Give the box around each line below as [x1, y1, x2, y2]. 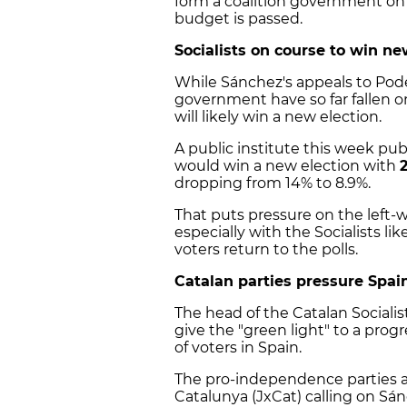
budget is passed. [174, 10, 303, 28]
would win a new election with [174, 157, 400, 175]
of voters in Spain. [174, 339, 302, 357]
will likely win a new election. [174, 108, 382, 126]
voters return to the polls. [174, 241, 358, 259]
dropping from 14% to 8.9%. [174, 174, 371, 193]
